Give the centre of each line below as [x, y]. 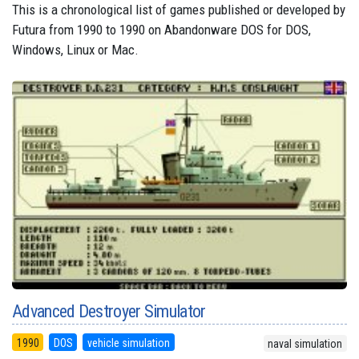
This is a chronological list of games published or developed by [179, 10]
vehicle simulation [128, 343]
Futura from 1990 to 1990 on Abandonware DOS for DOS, [161, 30]
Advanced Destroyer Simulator [109, 311]
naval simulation [305, 343]
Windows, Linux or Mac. [75, 50]
